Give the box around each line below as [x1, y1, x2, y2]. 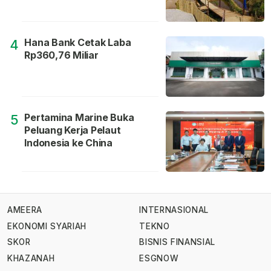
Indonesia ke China [24, 137, 113, 149]
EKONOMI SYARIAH [7, 221, 87, 231]
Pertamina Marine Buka [24, 111, 134, 124]
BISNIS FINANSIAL [139, 237, 215, 247]
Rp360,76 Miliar [24, 49, 99, 62]
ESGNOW [139, 253, 179, 264]
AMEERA [7, 205, 42, 215]
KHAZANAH [7, 253, 55, 264]
